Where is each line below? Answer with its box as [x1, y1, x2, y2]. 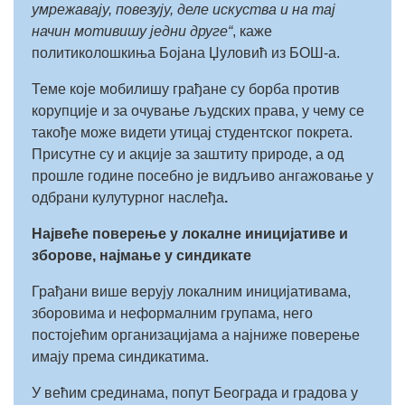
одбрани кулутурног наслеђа [32, 190, 224, 205]
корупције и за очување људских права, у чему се [32, 103, 364, 118]
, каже [232, 24, 272, 39]
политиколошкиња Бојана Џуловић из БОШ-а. [32, 45, 340, 61]
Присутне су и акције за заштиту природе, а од [32, 146, 344, 162]
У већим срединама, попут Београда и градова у [32, 385, 358, 400]
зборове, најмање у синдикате [32, 248, 251, 263]
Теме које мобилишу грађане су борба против [32, 81, 340, 97]
